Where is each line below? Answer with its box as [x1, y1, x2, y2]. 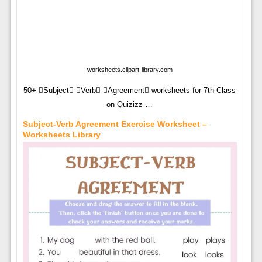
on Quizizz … [106, 100, 153, 109]
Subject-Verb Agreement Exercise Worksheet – [22, 119, 207, 129]
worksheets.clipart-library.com [87, 66, 173, 74]
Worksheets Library [22, 130, 101, 140]
